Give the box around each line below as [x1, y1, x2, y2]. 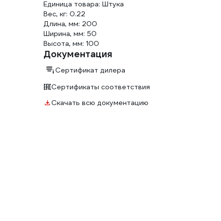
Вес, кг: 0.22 [43, 9, 85, 19]
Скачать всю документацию [51, 98, 148, 108]
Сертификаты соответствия [51, 82, 150, 92]
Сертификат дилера [55, 66, 125, 75]
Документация [43, 48, 112, 60]
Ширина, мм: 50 [43, 29, 97, 38]
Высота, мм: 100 [43, 39, 99, 48]
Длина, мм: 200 [43, 19, 97, 29]
